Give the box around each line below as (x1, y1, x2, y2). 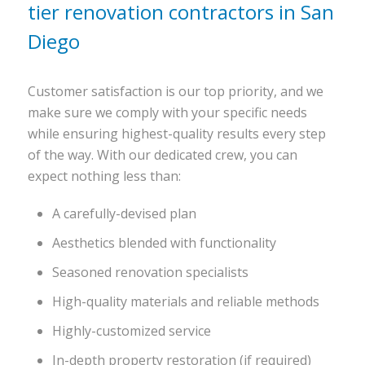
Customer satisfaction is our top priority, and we (28, 82, 323, 100)
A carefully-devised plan (52, 204, 196, 222)
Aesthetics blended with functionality (52, 234, 276, 252)
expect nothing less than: (28, 167, 181, 185)
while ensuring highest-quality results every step (28, 125, 326, 143)
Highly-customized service (52, 322, 211, 340)
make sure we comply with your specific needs (28, 103, 307, 121)
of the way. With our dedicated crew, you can (28, 146, 297, 164)
